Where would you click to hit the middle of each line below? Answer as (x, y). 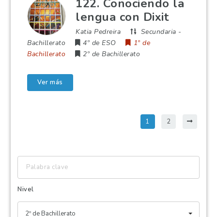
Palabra (29, 161)
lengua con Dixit (122, 17)
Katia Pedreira (98, 32)
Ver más (50, 82)
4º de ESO (100, 43)
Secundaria (158, 32)
